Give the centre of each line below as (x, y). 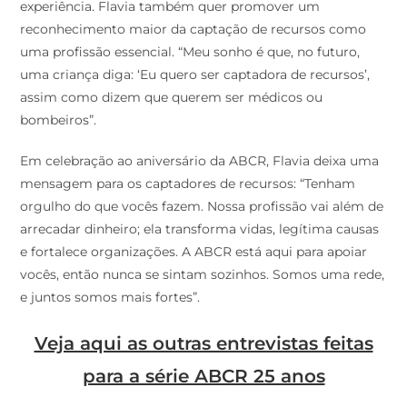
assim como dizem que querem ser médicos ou (172, 98)
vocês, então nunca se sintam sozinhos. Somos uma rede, (203, 275)
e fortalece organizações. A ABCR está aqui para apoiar (194, 252)
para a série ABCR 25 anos (203, 377)
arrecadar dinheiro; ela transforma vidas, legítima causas (200, 229)
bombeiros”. (59, 120)
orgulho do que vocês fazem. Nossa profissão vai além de (202, 207)
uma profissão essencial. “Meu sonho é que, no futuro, (190, 52)
